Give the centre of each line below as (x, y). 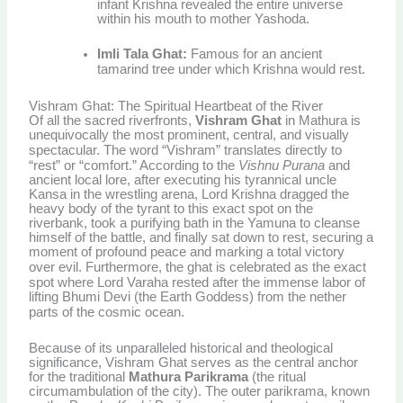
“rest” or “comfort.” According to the (134, 165)
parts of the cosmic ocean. (107, 312)
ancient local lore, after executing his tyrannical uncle (183, 179)
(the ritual (278, 377)
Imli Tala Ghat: (143, 54)
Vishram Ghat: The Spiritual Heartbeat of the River (176, 106)
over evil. (56, 267)
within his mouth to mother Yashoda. (204, 19)
